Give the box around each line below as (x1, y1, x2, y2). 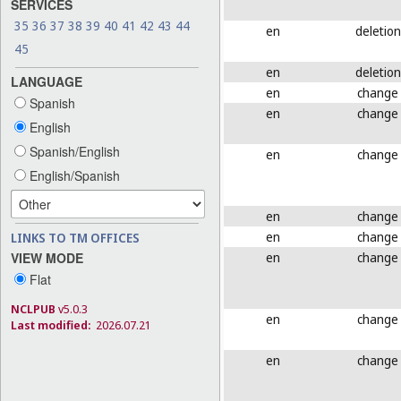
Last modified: (11, 316, 90, 333)
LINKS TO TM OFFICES (11, 228, 140, 246)
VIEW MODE (11, 248, 83, 267)
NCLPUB (11, 300, 55, 317)
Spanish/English (26, 141, 120, 160)
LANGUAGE (11, 72, 82, 90)
